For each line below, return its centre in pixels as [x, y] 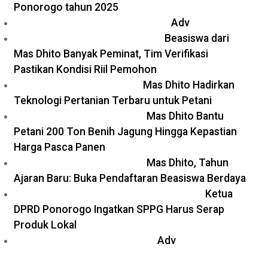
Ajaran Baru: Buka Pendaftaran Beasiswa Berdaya [130, 178]
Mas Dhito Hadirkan [189, 85]
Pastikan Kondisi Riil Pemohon [85, 69]
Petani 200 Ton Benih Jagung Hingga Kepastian [125, 132]
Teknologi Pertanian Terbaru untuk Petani [113, 100]
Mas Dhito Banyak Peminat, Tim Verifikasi [111, 54]
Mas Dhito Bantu [185, 116]
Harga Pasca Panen [60, 147]
